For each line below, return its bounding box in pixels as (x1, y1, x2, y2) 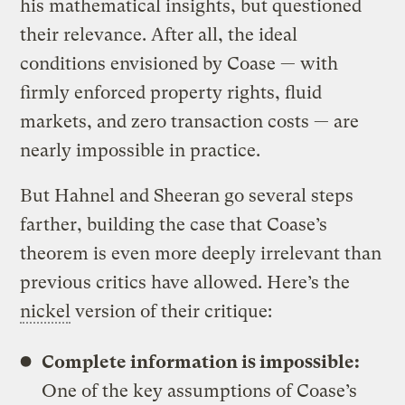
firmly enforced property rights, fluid (20, 81, 323, 103)
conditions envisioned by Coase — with (20, 52, 339, 74)
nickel (20, 300, 71, 322)
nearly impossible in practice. (20, 139, 266, 161)
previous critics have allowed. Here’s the (20, 271, 351, 293)
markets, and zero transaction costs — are (20, 110, 360, 132)
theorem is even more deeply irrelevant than (20, 242, 382, 264)
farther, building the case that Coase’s (20, 213, 328, 235)
